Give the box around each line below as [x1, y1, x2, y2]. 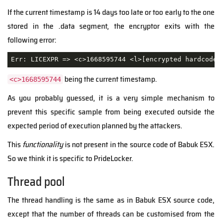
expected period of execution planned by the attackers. [7, 119, 182, 132]
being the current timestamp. [63, 72, 157, 85]
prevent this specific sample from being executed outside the [7, 105, 215, 118]
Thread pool [7, 172, 65, 191]
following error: [7, 33, 56, 46]
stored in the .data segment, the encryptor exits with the [7, 19, 215, 32]
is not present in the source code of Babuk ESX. [63, 138, 215, 151]
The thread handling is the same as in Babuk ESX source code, [7, 193, 215, 206]
